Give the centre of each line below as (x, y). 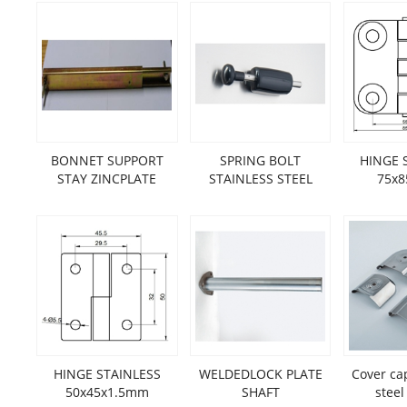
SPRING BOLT (261, 160)
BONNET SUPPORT (107, 160)
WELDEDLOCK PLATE (260, 374)
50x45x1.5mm (107, 392)
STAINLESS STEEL (260, 179)
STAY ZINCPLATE (107, 179)
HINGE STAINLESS (107, 374)
